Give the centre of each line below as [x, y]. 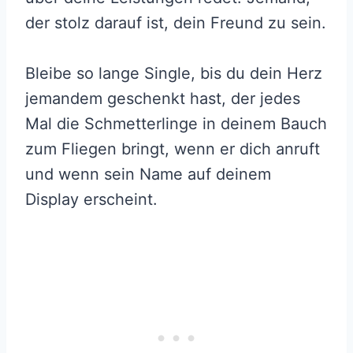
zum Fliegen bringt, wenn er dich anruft [173, 149]
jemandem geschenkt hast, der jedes [163, 98]
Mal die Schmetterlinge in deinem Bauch [176, 123]
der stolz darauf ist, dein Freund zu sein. [176, 22]
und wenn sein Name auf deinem [148, 174]
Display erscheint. [91, 199]
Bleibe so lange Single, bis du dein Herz [174, 73]
